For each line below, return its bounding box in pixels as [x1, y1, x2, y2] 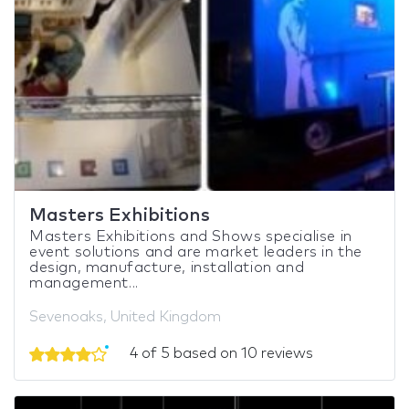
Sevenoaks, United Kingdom [29, 309, 221, 324]
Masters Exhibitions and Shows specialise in [29, 228, 352, 244]
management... [29, 275, 139, 290]
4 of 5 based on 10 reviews [126, 345, 313, 361]
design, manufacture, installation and [29, 259, 305, 275]
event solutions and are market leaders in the [29, 244, 363, 259]
